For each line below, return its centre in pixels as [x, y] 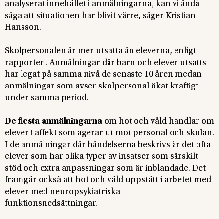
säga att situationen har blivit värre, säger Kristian [100, 16]
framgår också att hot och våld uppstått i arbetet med [108, 180]
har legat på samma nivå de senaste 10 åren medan [103, 75]
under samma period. [47, 98]
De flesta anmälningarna [55, 121]
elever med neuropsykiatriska [63, 192]
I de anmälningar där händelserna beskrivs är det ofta [108, 145]
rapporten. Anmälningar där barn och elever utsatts [106, 63]
